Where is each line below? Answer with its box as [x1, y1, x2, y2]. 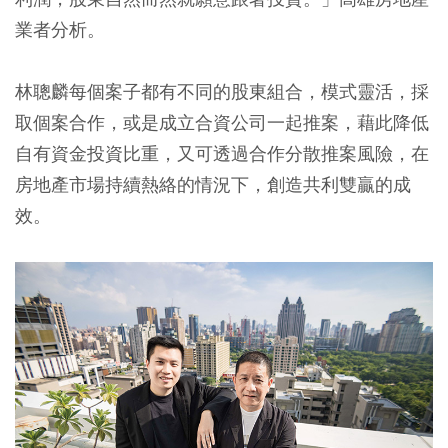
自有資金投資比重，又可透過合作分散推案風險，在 [15, 141, 429, 165]
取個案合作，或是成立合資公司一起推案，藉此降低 [15, 110, 429, 134]
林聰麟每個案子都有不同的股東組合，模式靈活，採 [15, 79, 429, 103]
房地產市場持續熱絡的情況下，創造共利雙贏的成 [15, 172, 411, 196]
